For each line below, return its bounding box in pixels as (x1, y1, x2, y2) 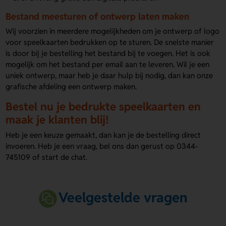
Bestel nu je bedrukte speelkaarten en (6, 99, 201, 114)
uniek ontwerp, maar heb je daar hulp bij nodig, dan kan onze (6, 70, 213, 80)
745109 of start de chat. (6, 152, 88, 162)
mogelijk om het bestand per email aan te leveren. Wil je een (6, 59, 210, 69)
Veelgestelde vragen (59, 188, 188, 206)
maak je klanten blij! (6, 112, 109, 127)
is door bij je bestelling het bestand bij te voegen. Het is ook (6, 48, 211, 58)
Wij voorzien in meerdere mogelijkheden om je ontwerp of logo (6, 26, 220, 36)
